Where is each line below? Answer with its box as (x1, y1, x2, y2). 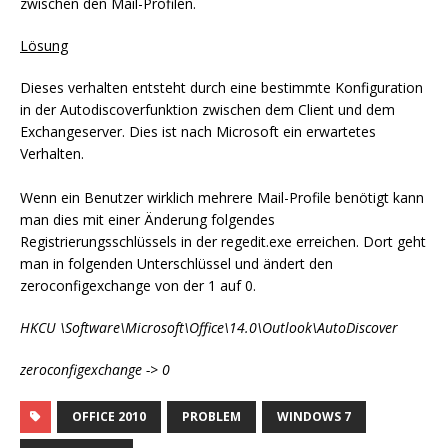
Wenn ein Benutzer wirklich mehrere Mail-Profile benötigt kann (20, 188, 424, 207)
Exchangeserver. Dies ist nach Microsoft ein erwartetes (20, 122, 376, 141)
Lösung (20, 36, 68, 55)
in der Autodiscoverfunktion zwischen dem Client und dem (20, 100, 395, 119)
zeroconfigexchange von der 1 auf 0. (20, 276, 256, 295)
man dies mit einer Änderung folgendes (20, 210, 275, 229)
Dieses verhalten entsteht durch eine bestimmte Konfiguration (20, 78, 423, 97)
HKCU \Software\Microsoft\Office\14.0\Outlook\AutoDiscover (20, 318, 398, 337)
